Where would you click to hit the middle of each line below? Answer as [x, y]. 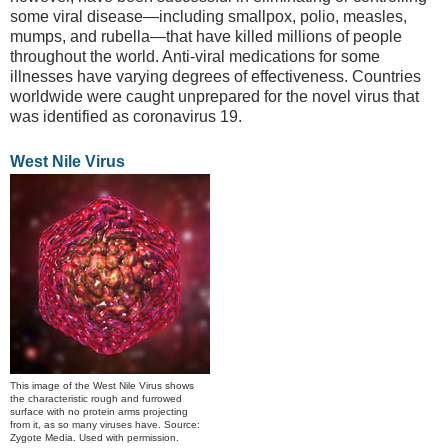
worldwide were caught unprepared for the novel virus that [214, 97]
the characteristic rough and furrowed [96, 398]
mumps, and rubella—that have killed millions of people [206, 37]
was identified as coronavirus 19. [126, 117]
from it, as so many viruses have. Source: [105, 424]
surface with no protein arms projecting [99, 411]
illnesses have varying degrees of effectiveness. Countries [215, 77]
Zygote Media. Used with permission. [94, 437]
